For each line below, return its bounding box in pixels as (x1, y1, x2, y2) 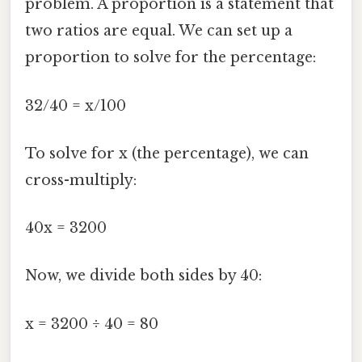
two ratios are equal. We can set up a (25, 22, 293, 40)
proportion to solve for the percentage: (25, 48, 316, 67)
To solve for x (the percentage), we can (25, 144, 309, 162)
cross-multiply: (25, 170, 137, 189)
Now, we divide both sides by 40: (25, 267, 262, 285)
